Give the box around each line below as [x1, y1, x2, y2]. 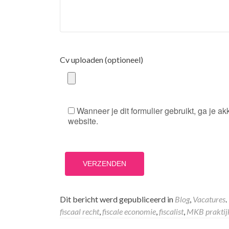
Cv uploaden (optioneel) [60, 55, 143, 64]
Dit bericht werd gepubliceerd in [60, 194, 175, 204]
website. [68, 115, 98, 127]
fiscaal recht [60, 207, 99, 216]
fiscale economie [102, 207, 156, 216]
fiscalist [159, 207, 184, 216]
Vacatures [193, 194, 225, 204]
